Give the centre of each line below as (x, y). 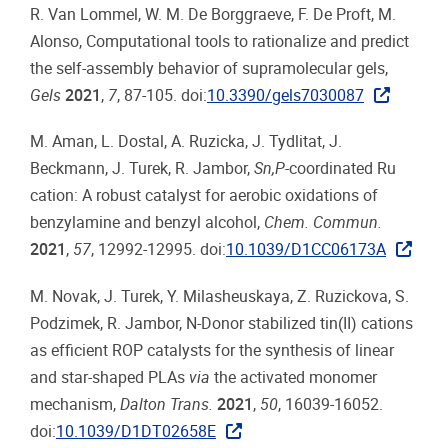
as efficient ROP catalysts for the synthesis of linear (212, 350)
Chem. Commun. (323, 223)
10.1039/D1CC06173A (306, 250)
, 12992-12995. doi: (158, 250)
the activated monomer (293, 377)
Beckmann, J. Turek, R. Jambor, (142, 169)
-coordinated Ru (340, 169)
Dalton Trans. (166, 404)
